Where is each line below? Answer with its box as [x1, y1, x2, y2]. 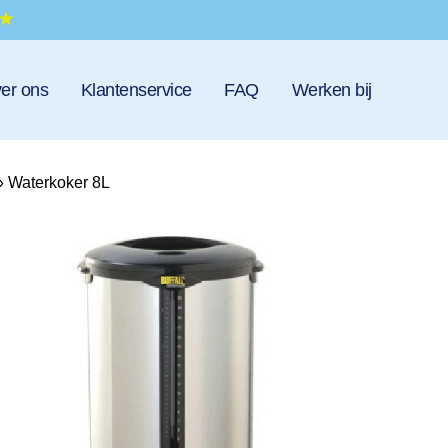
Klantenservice [81, 80, 192, 100]
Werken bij [291, 80, 372, 100]
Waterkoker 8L [8, 174, 110, 191]
